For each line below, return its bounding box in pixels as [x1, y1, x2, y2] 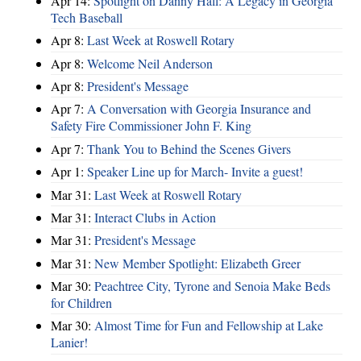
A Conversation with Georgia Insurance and [87, 100, 311, 118]
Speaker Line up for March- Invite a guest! [87, 163, 303, 180]
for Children [51, 294, 112, 312]
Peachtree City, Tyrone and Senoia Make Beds [94, 277, 330, 295]
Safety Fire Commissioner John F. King [51, 117, 251, 135]
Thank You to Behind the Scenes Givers [87, 139, 291, 157]
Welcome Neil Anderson [87, 54, 213, 72]
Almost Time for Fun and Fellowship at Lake [94, 317, 323, 334]
